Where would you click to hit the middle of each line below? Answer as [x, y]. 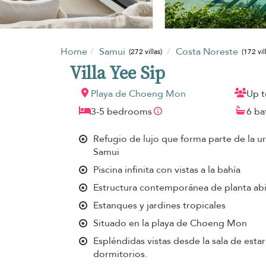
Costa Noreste [208, 51]
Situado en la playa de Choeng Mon [170, 223]
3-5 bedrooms [121, 111]
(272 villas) [146, 52]
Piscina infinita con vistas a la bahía [167, 170]
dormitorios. [120, 254]
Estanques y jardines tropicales [159, 205]
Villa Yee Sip [117, 72]
